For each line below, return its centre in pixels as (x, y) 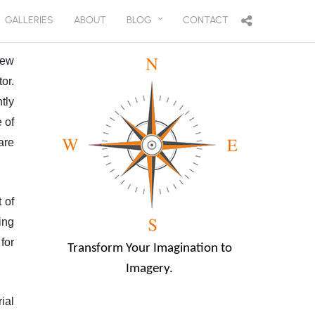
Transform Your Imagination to (149, 249)
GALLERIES (29, 20)
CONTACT (206, 20)
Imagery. (149, 269)
